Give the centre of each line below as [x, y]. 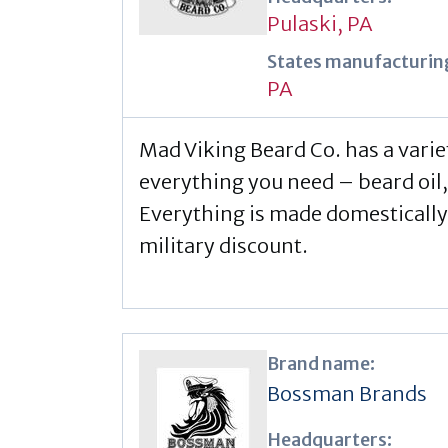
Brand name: [321, 363]
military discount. [223, 245]
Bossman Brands [347, 393]
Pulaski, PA [320, 23]
